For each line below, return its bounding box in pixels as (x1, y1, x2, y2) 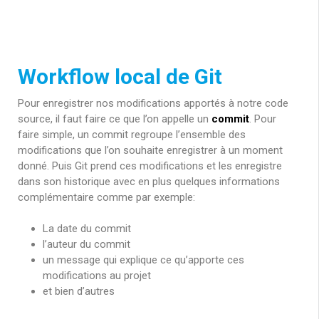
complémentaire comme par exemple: (18, 190, 195, 204)
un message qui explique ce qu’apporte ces (43, 253, 244, 267)
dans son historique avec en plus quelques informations (18, 174, 280, 188)
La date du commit (43, 222, 131, 236)
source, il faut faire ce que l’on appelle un (18, 112, 211, 125)
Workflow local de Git (18, 63, 222, 89)
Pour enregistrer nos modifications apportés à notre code (18, 96, 288, 110)
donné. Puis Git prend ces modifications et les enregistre (18, 159, 282, 172)
